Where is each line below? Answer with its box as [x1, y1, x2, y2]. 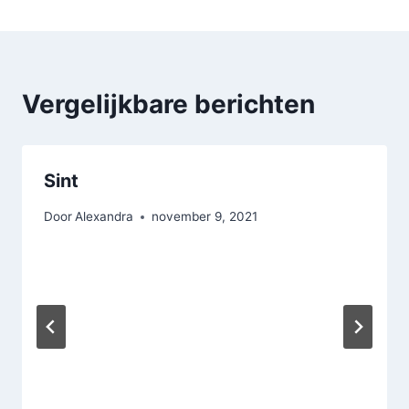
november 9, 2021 [152, 209, 258, 225]
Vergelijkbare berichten [22, 89, 315, 121]
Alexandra [75, 209, 134, 225]
